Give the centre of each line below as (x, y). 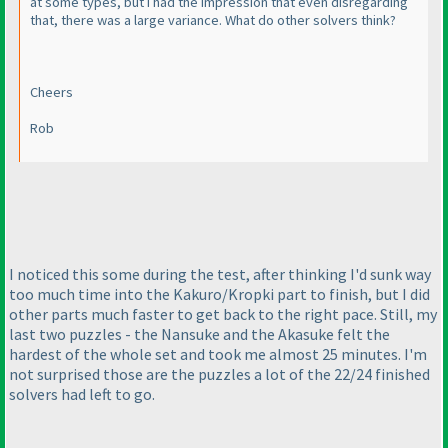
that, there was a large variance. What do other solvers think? (213, 20)
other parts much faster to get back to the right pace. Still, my (223, 313)
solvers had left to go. (82, 393)
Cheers (51, 92)
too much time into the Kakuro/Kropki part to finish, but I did (219, 293)
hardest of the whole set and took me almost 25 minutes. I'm (218, 353)
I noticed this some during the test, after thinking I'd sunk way (220, 273)
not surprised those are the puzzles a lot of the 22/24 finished (219, 373)
